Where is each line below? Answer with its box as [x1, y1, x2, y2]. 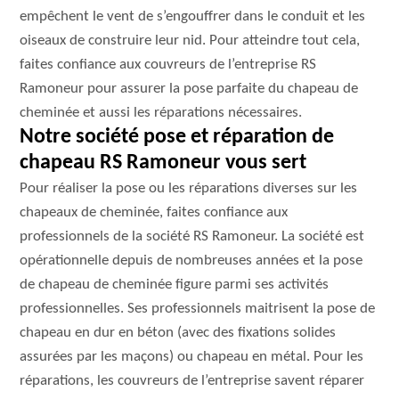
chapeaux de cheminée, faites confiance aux [20, 205, 289, 220]
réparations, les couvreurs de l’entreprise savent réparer [20, 373, 365, 388]
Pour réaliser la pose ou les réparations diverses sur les [20, 181, 358, 196]
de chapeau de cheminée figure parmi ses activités [20, 277, 330, 292]
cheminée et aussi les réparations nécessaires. [20, 105, 303, 120]
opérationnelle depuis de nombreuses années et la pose [20, 253, 363, 268]
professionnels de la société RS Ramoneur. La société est [20, 229, 365, 244]
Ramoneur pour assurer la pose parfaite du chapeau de [20, 81, 359, 96]
